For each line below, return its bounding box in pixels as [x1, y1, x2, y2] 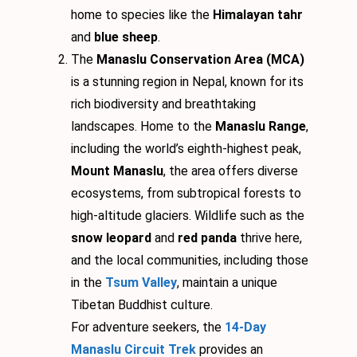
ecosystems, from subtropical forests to [71, 186, 301, 202]
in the [71, 275, 105, 291]
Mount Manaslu [71, 163, 163, 179]
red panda [178, 230, 237, 246]
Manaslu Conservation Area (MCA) [96, 52, 304, 68]
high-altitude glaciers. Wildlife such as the [71, 208, 304, 224]
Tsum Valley [105, 275, 177, 291]
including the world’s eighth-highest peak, [71, 141, 301, 157]
